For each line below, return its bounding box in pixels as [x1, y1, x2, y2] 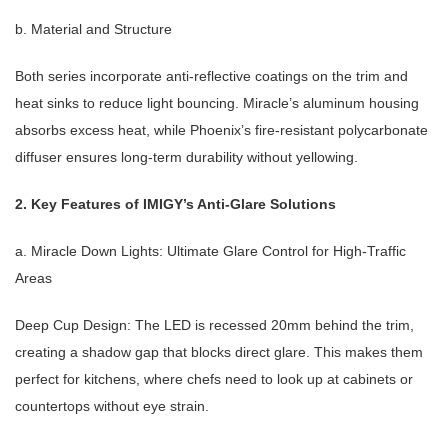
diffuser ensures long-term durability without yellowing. [15, 149, 358, 166]
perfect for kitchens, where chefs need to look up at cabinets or [15, 371, 413, 388]
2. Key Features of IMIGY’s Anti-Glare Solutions [15, 196, 336, 213]
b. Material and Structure [15, 21, 172, 38]
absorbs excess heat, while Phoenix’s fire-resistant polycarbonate [15, 122, 428, 139]
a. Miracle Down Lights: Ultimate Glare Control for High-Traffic [15, 243, 406, 260]
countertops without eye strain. [15, 398, 209, 415]
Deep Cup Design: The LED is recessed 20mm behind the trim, [15, 317, 414, 334]
